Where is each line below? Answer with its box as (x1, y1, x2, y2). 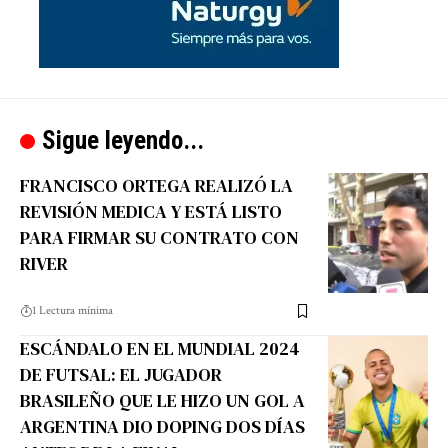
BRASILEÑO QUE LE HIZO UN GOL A (20, 388, 305, 414)
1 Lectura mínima (32, 303, 113, 319)
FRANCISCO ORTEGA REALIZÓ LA (20, 173, 293, 199)
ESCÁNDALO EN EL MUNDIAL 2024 (20, 336, 300, 362)
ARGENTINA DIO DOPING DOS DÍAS (20, 414, 305, 440)
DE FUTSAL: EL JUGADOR (20, 362, 222, 388)
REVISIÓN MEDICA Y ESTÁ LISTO (20, 199, 282, 225)
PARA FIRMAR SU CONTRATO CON (20, 225, 299, 251)
